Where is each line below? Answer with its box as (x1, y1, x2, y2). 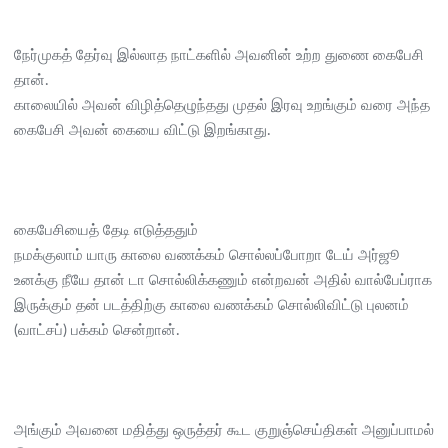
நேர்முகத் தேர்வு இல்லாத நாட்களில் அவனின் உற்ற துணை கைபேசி (14, 47, 424, 63)
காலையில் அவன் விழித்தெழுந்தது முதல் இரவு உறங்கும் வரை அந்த (14, 97, 430, 113)
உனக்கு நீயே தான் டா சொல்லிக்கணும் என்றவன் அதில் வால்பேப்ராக (14, 272, 432, 288)
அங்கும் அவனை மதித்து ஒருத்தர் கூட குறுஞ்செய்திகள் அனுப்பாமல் (14, 422, 434, 438)
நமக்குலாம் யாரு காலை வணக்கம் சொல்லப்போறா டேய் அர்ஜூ (14, 247, 400, 263)
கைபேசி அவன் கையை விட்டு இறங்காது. (14, 122, 271, 138)
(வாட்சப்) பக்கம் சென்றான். (14, 322, 180, 338)
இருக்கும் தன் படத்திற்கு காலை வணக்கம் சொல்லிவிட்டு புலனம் (14, 297, 409, 313)
